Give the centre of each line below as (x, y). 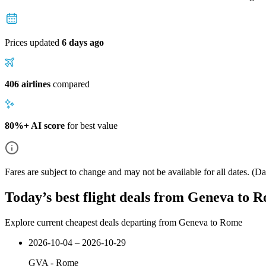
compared (70, 84)
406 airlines (28, 84)
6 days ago (83, 42)
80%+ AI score (35, 125)
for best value (91, 125)
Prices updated (33, 42)
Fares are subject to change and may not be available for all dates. (127, 172)
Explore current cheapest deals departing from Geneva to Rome (123, 222)
